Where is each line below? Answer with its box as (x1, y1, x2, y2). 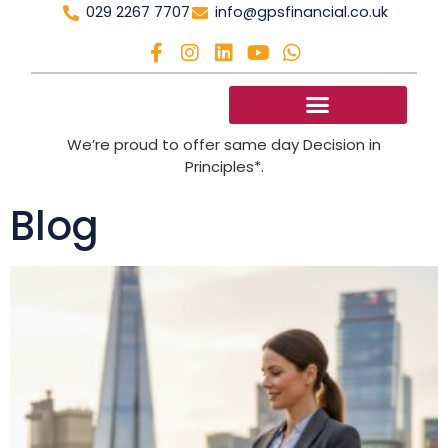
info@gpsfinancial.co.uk (214, 2, 388, 23)
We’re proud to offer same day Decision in (67, 133, 381, 155)
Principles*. (184, 155, 264, 177)
